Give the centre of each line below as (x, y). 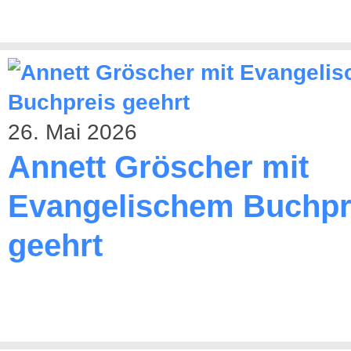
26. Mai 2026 (72, 132)
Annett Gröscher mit (158, 167)
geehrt (55, 245)
